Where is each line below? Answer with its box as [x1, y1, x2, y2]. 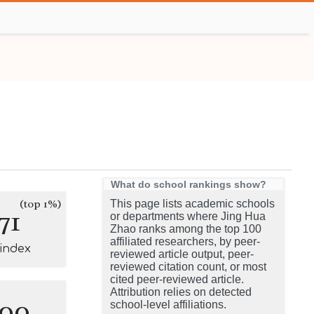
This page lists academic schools [110, 198, 275, 210]
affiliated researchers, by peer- [110, 235, 260, 247]
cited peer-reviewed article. [110, 273, 244, 285]
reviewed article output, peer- [110, 248, 254, 260]
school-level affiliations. [110, 299, 226, 310]
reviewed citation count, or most [110, 261, 266, 273]
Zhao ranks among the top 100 [110, 223, 261, 235]
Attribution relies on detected [110, 286, 252, 298]
